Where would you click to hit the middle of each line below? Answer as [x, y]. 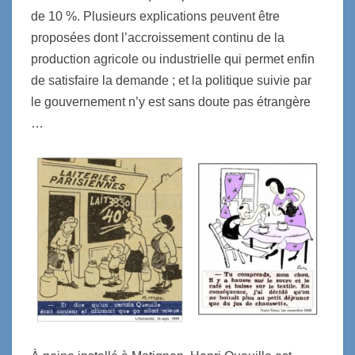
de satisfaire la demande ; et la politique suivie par [171, 80]
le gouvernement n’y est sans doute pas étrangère [171, 101]
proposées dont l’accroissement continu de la [158, 37]
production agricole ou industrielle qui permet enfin [173, 59]
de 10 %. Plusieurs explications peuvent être [155, 16]
